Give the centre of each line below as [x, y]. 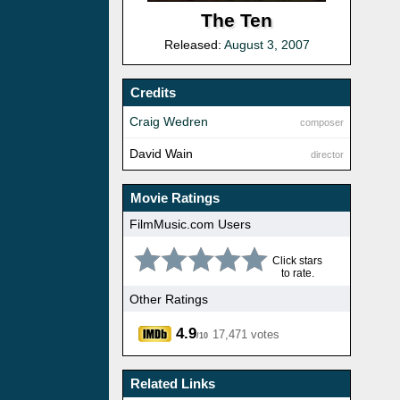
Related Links [173, 384]
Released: [194, 45]
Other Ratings [169, 299]
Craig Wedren [169, 122]
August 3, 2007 [267, 45]
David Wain [161, 154]
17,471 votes [246, 335]
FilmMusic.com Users [190, 224]
